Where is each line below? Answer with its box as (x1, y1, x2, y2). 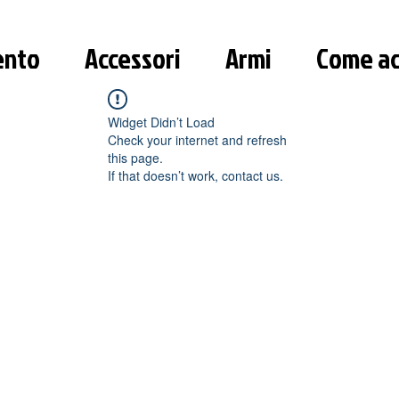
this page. (108, 149, 163, 167)
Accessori (85, 39, 181, 77)
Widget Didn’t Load (108, 113, 215, 131)
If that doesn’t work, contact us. (108, 167, 283, 184)
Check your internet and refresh (108, 131, 287, 149)
